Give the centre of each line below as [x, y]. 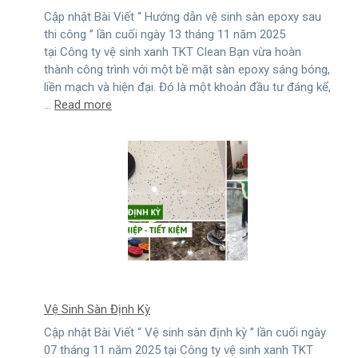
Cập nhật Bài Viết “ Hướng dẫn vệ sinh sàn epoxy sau [183, 17]
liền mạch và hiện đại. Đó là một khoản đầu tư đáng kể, [187, 88]
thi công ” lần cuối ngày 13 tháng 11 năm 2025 [165, 35]
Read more [83, 105]
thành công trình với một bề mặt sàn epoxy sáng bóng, [187, 70]
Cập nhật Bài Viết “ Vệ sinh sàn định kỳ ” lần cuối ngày [185, 333]
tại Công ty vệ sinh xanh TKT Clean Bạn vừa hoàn [173, 52]
